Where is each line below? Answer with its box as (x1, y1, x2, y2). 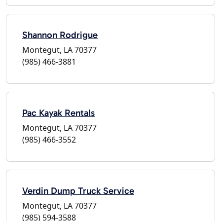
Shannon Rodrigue (22, 29, 98, 40)
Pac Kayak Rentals (22, 107, 95, 118)
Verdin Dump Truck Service (22, 184, 134, 196)
